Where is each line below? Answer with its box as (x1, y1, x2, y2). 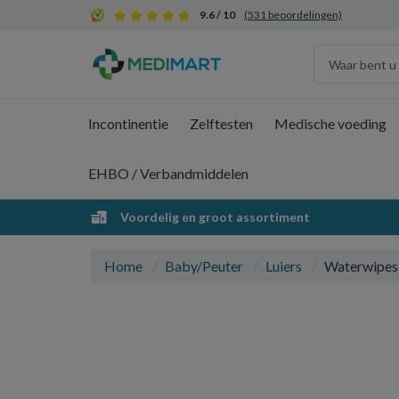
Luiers (265, 257, 302, 274)
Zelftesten (190, 115, 253, 132)
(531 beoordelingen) (244, 8, 342, 21)
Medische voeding (274, 115, 387, 132)
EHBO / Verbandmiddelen (88, 165, 248, 182)
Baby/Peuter (165, 257, 243, 274)
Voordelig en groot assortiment (118, 209, 310, 224)
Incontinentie (88, 115, 168, 132)
